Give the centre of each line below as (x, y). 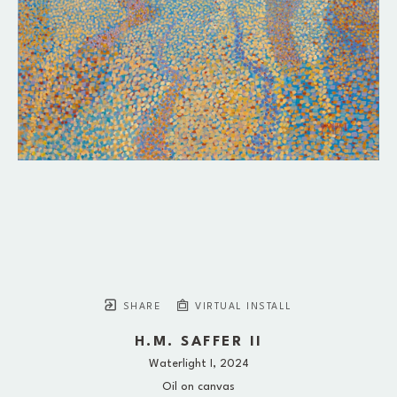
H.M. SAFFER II (198, 343)
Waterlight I (180, 364)
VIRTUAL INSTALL (241, 307)
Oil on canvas (198, 387)
